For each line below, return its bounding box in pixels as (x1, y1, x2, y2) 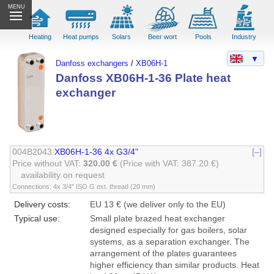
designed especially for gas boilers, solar (89, 226, 247, 235)
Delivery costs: (13, 200, 70, 209)
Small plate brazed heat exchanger (89, 214, 225, 223)
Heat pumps (62, 33, 99, 41)
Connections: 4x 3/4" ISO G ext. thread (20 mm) (12, 183, 156, 190)
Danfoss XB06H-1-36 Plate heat (56, 72, 231, 84)
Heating (29, 33, 52, 41)
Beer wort (148, 33, 177, 41)
